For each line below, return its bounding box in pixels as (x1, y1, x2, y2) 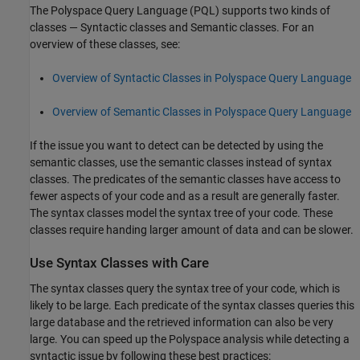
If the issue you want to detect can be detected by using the (30, 139, 323, 153)
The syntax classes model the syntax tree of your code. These (30, 207, 333, 220)
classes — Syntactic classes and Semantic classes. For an (30, 21, 314, 35)
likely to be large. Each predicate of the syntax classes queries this (30, 298, 354, 312)
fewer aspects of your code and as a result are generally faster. (30, 190, 340, 203)
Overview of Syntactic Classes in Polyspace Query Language (52, 72, 351, 85)
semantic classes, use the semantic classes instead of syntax (30, 156, 332, 170)
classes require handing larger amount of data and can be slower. (30, 223, 354, 237)
